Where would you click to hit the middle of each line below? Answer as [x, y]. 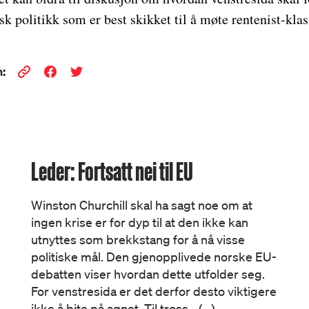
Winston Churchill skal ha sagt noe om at [142, 205]
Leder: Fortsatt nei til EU [112, 171]
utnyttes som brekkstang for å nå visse [138, 239]
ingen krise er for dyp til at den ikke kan [140, 222]
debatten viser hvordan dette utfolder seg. [148, 274]
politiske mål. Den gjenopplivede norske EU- [154, 257]
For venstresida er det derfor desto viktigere [154, 291]
